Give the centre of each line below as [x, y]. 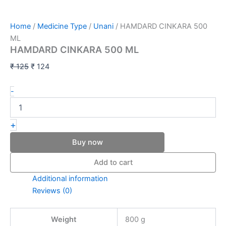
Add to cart [113, 163]
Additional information [70, 179]
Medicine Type [62, 26]
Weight [64, 220]
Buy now [87, 143]
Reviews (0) [52, 191]
